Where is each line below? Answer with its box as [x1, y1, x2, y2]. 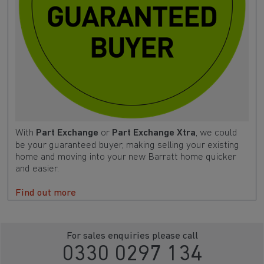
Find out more [15, 188, 76, 199]
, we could [195, 128, 237, 138]
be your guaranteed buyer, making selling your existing [15, 140, 239, 151]
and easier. [15, 164, 59, 174]
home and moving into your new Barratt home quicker [15, 152, 236, 163]
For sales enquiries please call [66, 230, 198, 241]
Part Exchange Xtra [111, 128, 196, 138]
